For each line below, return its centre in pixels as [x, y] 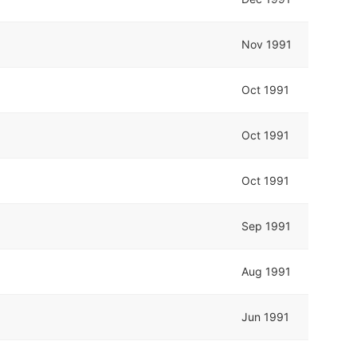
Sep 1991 [267, 226]
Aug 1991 [267, 271]
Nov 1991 [267, 44]
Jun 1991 [266, 316]
